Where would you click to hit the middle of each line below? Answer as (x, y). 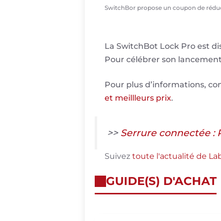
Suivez (118, 156)
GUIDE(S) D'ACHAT (161, 181)
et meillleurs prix (138, 98)
